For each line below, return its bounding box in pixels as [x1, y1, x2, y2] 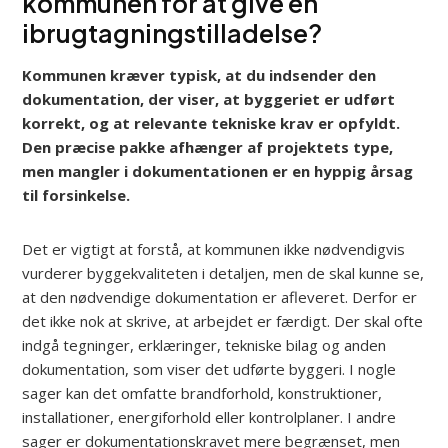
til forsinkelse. [22, 184, 131, 205]
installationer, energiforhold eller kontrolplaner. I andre [22, 406, 397, 427]
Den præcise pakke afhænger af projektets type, [22, 136, 394, 157]
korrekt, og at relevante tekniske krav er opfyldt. [22, 112, 401, 133]
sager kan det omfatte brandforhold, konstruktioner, [22, 382, 383, 403]
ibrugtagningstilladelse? [22, 16, 323, 49]
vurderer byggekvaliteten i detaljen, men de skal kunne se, [22, 262, 425, 283]
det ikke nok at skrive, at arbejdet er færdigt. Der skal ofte [22, 310, 424, 331]
